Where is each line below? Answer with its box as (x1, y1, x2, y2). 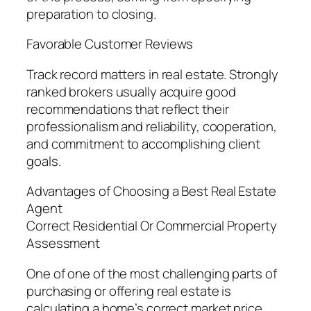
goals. (26, 151, 61, 170)
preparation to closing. (26, 4, 156, 23)
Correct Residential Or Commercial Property (26, 217, 277, 235)
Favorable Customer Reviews (26, 35, 194, 53)
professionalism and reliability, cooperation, (26, 117, 277, 135)
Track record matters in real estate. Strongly (26, 65, 278, 83)
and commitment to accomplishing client (26, 134, 261, 153)
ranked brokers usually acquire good (26, 82, 236, 101)
